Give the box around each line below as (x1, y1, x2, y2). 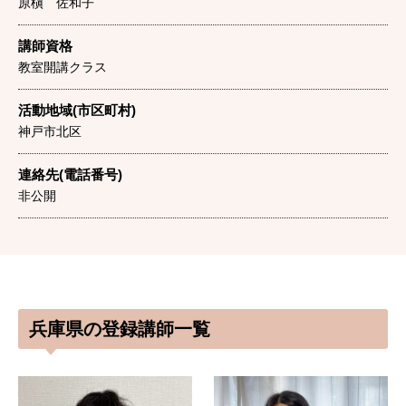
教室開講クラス (18, 60, 107, 74)
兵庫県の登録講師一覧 (29, 319, 210, 339)
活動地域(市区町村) (18, 102, 136, 118)
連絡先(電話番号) (18, 167, 122, 182)
